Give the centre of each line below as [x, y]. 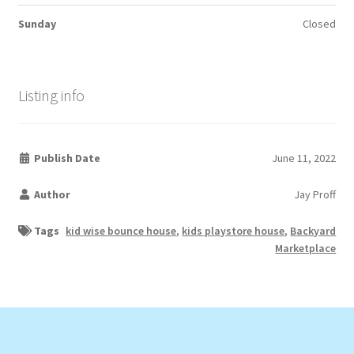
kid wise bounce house [121, 231]
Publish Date [66, 158]
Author [51, 195]
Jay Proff [315, 195]
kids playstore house [233, 231]
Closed [320, 23]
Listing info [51, 95]
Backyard [313, 231]
